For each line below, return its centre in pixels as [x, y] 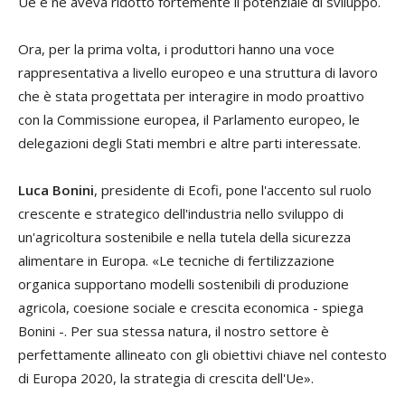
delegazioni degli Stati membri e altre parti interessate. [189, 143]
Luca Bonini [56, 190]
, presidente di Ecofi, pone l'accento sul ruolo [233, 190]
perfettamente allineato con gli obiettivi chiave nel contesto [202, 355]
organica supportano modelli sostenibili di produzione [184, 284]
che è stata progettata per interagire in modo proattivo [191, 96]
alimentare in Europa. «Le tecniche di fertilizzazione [176, 261]
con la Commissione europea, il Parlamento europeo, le [189, 120]
